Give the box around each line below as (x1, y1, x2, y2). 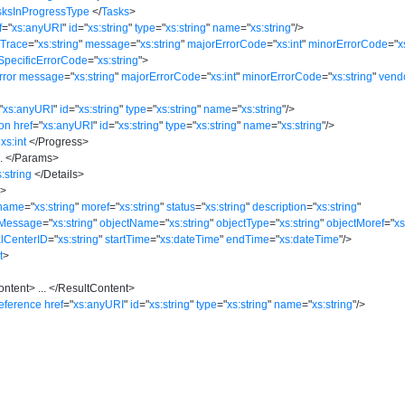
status (166, 200, 196, 213)
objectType (216, 216, 270, 230)
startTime (105, 232, 151, 246)
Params (14, 151, 53, 165)
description (252, 200, 307, 213)
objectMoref (326, 216, 385, 230)
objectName (99, 216, 160, 230)
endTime (226, 232, 270, 246)
